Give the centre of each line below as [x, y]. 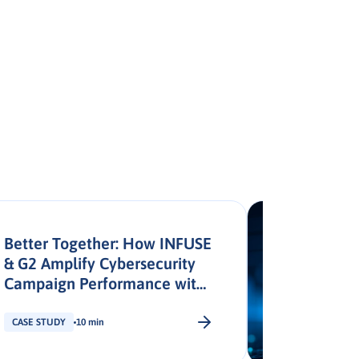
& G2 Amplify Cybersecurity [100, 263]
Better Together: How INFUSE [108, 243]
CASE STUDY [39, 322]
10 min [90, 322]
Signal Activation [63, 303]
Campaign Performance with [105, 283]
